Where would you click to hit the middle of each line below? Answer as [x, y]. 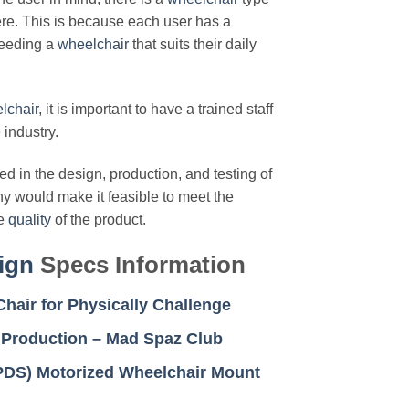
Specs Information [140, 264]
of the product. [99, 219]
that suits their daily [193, 45]
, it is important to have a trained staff [156, 110]
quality [30, 219]
